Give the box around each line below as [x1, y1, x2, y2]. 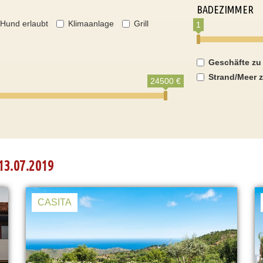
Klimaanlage [68, 19, 114, 28]
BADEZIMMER [196, 4, 254, 15]
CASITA [38, 197, 72, 207]
